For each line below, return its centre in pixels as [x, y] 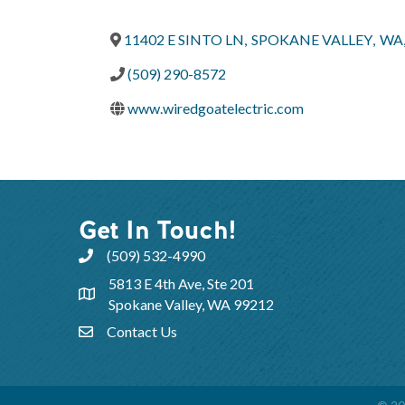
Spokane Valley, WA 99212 [191, 304]
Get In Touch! [158, 229]
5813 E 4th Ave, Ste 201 [181, 283]
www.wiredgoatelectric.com [216, 108]
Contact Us [142, 331]
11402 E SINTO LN [184, 39]
